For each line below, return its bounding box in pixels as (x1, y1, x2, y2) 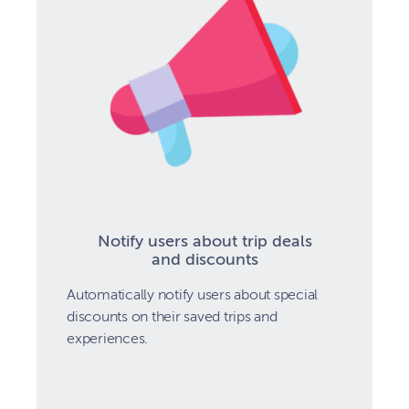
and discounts (151, 249, 258, 268)
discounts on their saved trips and (67, 308, 278, 325)
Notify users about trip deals (97, 231, 312, 250)
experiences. (67, 330, 148, 347)
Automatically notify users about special (67, 286, 318, 303)
